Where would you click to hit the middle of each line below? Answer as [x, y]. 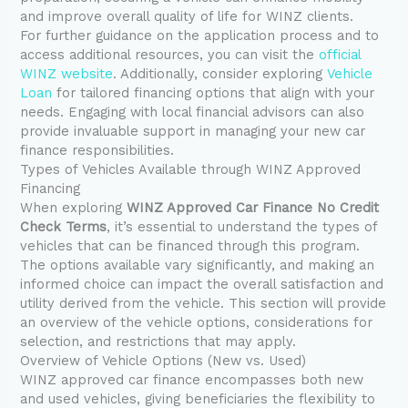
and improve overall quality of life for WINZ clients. [187, 17]
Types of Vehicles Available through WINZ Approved [191, 170]
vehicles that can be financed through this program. [190, 246]
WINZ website [67, 74]
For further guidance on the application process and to [200, 36]
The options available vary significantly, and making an [198, 265]
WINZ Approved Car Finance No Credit [253, 208]
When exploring [74, 208]
